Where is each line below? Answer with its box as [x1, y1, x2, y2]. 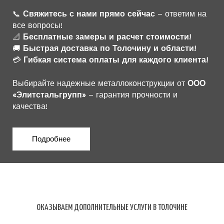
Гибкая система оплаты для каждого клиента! [23, 55, 208, 64]
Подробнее [32, 134, 70, 144]
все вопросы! [12, 20, 62, 30]
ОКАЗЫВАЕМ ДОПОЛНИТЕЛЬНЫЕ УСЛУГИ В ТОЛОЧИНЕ [36, 203, 187, 212]
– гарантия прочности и [86, 90, 177, 100]
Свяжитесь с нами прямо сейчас [23, 9, 155, 18]
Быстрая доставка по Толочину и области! [23, 43, 196, 53]
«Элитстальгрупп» [12, 90, 86, 100]
